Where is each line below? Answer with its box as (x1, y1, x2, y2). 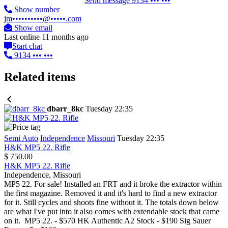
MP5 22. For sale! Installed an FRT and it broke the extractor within (4, 180, 222, 189)
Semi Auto (4, 134, 38, 143)
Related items (4, 70, 75, 84)
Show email (12, 23, 52, 33)
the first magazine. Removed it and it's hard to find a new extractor (4, 189, 217, 198)
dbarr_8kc (47, 104, 83, 113)
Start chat (12, 42, 42, 51)
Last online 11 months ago (4, 33, 89, 42)
